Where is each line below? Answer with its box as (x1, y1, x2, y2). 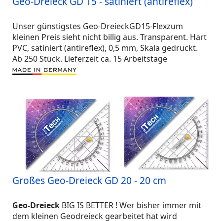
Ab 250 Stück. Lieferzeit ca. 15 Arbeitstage (12, 53, 167, 64)
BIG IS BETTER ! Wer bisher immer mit (60, 200, 201, 211)
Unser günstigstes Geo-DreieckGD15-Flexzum (12, 21, 183, 32)
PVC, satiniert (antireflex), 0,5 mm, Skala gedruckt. (12, 42, 198, 53)
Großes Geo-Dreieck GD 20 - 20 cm (12, 174, 166, 187)
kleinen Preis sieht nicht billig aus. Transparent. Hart (12, 32, 207, 42)
